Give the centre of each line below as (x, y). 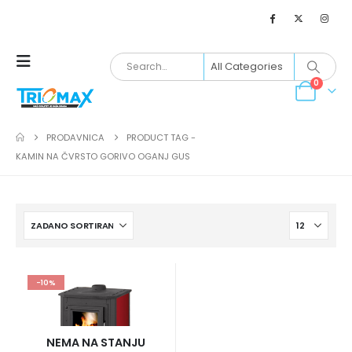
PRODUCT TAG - (163, 137)
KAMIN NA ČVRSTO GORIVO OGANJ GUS (103, 156)
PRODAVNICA (76, 137)
